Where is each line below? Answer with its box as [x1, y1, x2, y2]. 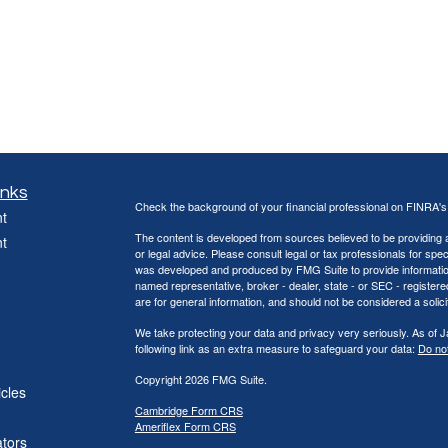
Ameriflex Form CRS [134, 418, 236, 434]
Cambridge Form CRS [134, 402, 243, 418]
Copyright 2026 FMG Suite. [134, 371, 267, 387]
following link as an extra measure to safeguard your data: [134, 340, 418, 356]
